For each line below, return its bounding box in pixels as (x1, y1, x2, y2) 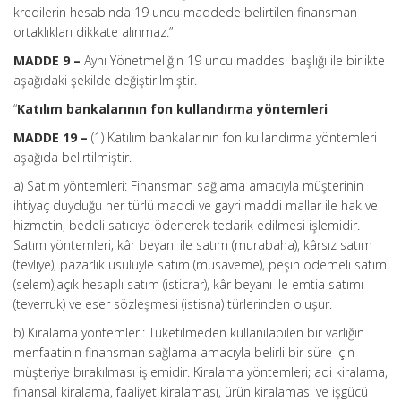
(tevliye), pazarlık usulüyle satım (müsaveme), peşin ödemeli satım (13, 256, 387, 273)
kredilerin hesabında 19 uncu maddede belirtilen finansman (13, 4, 357, 21)
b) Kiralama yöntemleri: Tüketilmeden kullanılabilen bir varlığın (13, 324, 364, 341)
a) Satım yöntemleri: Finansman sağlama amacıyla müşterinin (13, 177, 363, 194)
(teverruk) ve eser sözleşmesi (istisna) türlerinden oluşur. (13, 295, 332, 312)
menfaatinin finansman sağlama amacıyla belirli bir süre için (13, 344, 354, 361)
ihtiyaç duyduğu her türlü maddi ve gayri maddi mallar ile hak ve (13, 197, 378, 214)
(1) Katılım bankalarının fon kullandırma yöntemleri (88, 129, 377, 146)
